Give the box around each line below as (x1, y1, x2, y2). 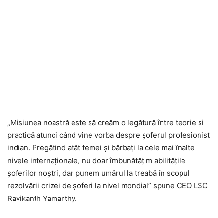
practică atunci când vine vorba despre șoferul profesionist (7, 130, 210, 140)
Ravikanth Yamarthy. (7, 193, 77, 203)
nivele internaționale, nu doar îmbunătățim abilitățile (7, 155, 185, 165)
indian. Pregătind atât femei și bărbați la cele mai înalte (7, 143, 195, 152)
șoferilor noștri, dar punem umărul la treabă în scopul (7, 168, 190, 178)
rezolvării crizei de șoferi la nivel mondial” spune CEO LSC (7, 181, 208, 190)
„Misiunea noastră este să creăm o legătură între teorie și (7, 117, 204, 127)
